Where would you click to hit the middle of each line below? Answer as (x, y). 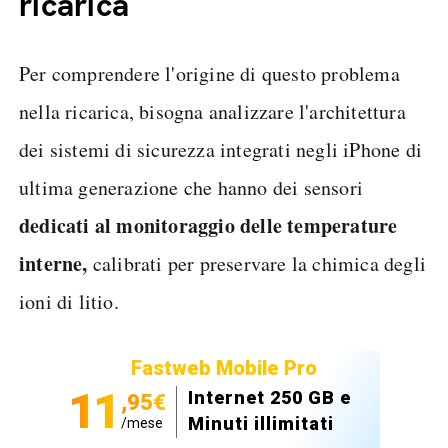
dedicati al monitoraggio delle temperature (208, 225)
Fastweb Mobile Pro (224, 368)
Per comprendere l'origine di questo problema (209, 73)
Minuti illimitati (261, 423)
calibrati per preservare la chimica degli (257, 263)
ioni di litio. (69, 301)
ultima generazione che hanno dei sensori (191, 187)
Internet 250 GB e (269, 397)
